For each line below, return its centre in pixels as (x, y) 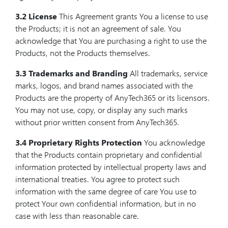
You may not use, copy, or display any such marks (102, 110)
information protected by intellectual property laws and (111, 167)
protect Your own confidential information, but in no (106, 203)
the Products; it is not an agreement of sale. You (98, 28)
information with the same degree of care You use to (106, 191)
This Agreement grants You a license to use (133, 16)
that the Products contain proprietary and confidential (109, 154)
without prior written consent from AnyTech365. (97, 122)
